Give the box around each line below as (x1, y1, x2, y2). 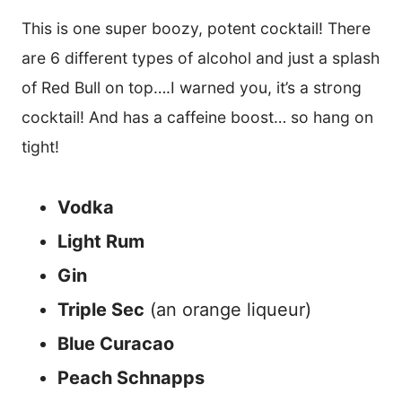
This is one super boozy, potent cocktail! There (22, 19, 371, 39)
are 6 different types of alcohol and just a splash (22, 48, 380, 68)
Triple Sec (57, 299, 144, 321)
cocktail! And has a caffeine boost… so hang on (22, 108, 373, 127)
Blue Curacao (57, 333, 174, 355)
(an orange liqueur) (144, 299, 311, 321)
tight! (22, 137, 59, 157)
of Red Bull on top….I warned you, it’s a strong (22, 78, 362, 98)
